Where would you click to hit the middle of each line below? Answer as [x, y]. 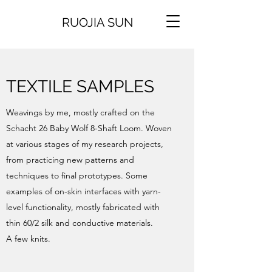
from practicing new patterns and [70, 160]
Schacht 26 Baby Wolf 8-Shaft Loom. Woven [89, 128]
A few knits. [28, 239]
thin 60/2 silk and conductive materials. [80, 223]
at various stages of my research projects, [85, 144]
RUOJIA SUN [97, 22]
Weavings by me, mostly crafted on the [80, 112]
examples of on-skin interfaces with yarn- [83, 191]
